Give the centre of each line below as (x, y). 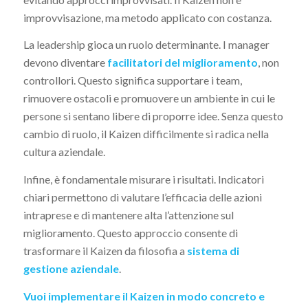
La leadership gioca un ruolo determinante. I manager (146, 45)
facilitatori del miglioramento (182, 63)
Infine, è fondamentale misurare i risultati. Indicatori (143, 179)
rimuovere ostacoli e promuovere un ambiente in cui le (149, 98)
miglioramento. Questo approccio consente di (130, 233)
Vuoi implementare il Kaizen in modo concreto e (144, 296)
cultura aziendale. (64, 152)
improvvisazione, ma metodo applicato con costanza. (147, 17)
